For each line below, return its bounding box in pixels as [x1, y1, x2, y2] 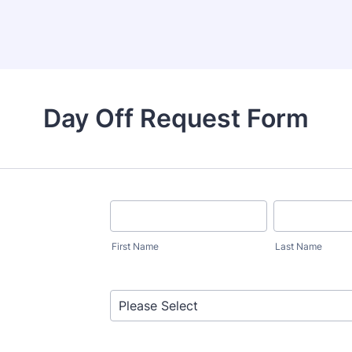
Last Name [275, 240, 322, 252]
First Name [112, 240, 159, 252]
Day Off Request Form [43, 103, 309, 134]
